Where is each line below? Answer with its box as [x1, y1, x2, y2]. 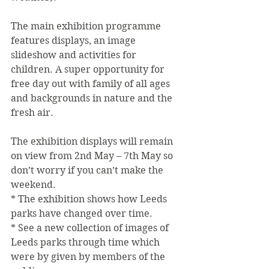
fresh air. [11, 107, 53, 118]
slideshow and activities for [11, 49, 139, 61]
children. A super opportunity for [11, 64, 167, 75]
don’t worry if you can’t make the [11, 165, 166, 176]
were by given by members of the [11, 251, 168, 262]
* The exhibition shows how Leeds [11, 193, 169, 205]
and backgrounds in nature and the [11, 92, 175, 104]
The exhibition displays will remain [11, 136, 175, 147]
